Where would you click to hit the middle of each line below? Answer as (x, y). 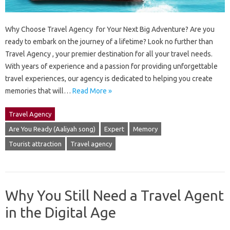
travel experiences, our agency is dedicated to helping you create (109, 79)
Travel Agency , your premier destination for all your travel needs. (109, 54)
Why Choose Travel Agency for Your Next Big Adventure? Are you (110, 30)
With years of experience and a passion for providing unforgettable (111, 66)
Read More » (92, 91)
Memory (145, 129)
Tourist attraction (35, 144)
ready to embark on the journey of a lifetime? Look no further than (109, 42)
